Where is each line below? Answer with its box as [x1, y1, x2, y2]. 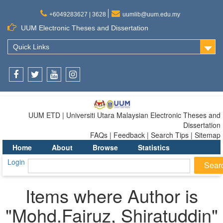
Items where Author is [25, 182, 198, 208]
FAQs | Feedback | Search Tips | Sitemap [90, 129, 221, 140]
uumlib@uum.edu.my [122, 11, 180, 18]
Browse [93, 142, 118, 152]
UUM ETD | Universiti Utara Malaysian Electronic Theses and [28, 110, 221, 120]
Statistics [138, 142, 170, 152]
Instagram [73, 83, 105, 91]
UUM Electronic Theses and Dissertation [19, 24, 148, 32]
